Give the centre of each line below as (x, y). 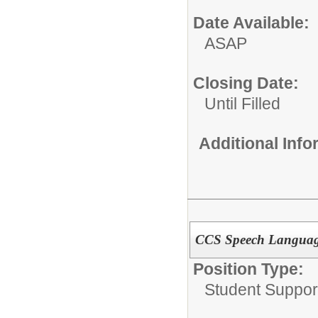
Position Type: (248, 269)
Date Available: (251, 23)
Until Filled (242, 104)
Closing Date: (246, 83)
